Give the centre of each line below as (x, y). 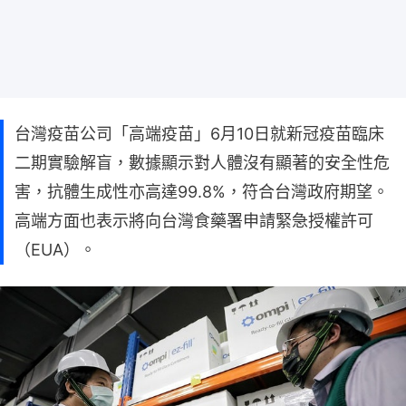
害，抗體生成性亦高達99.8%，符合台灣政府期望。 (202, 192)
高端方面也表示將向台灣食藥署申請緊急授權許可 (194, 221)
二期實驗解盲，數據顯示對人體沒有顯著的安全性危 (202, 163)
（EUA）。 (55, 250)
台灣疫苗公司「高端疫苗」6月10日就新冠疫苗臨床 (199, 134)
